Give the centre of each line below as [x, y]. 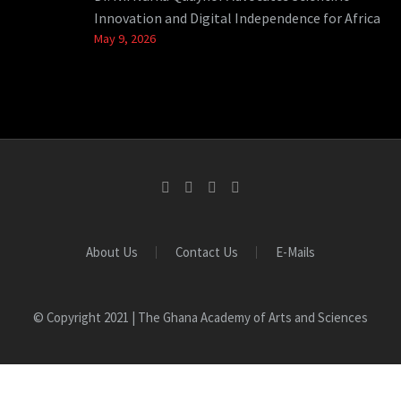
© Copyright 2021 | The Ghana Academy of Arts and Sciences [200, 317]
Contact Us [207, 252]
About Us [112, 252]
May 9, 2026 [125, 38]
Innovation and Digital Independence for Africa [237, 17]
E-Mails [295, 252]
